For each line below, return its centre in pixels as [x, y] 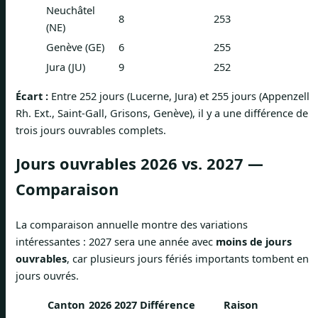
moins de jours [254, 241]
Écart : [32, 96]
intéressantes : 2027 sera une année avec [116, 241]
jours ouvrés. [47, 275]
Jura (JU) [66, 66]
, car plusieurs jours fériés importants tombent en [188, 258]
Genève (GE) [75, 46]
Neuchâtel [71, 10]
